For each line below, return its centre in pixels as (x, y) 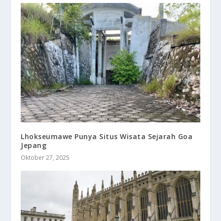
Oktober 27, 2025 (45, 158)
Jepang (34, 146)
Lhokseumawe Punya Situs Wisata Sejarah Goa (107, 137)
